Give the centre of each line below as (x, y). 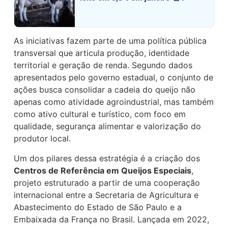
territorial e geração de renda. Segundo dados (103, 65)
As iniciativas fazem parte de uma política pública (110, 41)
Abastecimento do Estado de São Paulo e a (98, 207)
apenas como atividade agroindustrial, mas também (114, 102)
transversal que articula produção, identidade (102, 53)
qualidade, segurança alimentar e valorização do (108, 126)
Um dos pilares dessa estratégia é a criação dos (107, 158)
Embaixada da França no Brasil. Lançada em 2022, (112, 219)
